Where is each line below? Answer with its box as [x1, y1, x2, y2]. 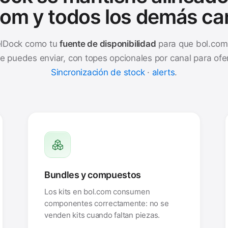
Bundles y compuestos [44, 169, 141, 180]
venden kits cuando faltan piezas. [44, 210, 160, 220]
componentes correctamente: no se [44, 198, 169, 208]
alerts [152, 67, 175, 77]
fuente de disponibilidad [60, 38, 156, 49]
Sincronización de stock [50, 67, 145, 77]
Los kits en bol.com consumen [44, 186, 150, 196]
